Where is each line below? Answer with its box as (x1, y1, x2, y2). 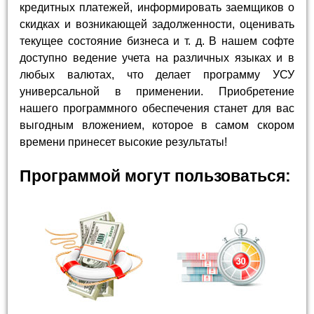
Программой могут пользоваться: (20, 166, 292, 185)
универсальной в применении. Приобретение (20, 85, 294, 97)
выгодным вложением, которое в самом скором (20, 118, 294, 131)
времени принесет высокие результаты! (20, 135, 228, 148)
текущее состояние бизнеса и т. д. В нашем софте (20, 34, 294, 47)
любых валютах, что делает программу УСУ (20, 68, 294, 81)
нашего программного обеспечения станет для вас (20, 102, 294, 114)
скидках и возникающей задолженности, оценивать (20, 18, 294, 30)
